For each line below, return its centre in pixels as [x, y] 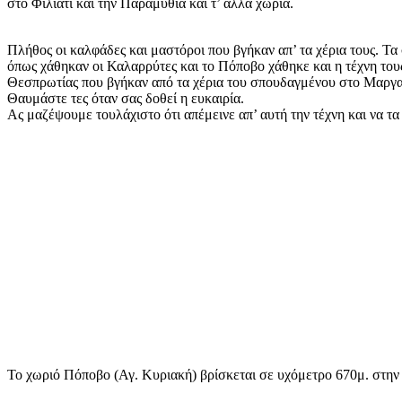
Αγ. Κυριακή [155, 375]
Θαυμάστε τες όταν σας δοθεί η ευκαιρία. [126, 99]
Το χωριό [35, 375]
